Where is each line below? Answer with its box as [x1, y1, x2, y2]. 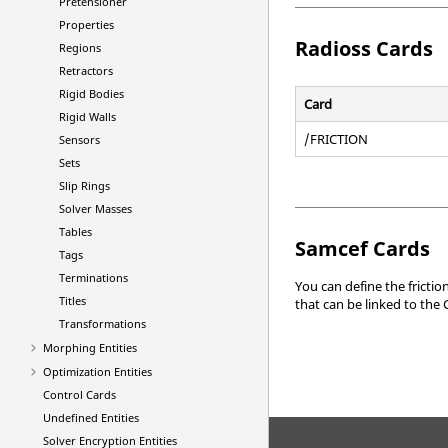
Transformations [59, 316, 146, 331]
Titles [59, 293, 86, 308]
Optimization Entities [42, 364, 152, 379]
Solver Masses [59, 201, 132, 216]
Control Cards [42, 387, 116, 402]
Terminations [59, 270, 128, 285]
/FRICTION [304, 130, 369, 148]
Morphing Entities [42, 340, 137, 355]
